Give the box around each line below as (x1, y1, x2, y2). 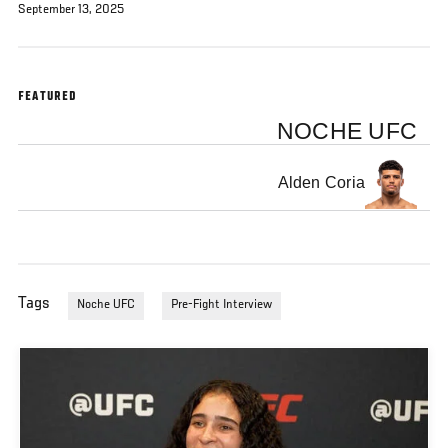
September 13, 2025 (18, 3, 124, 17)
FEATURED (18, 90, 78, 105)
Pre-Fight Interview (171, 298, 272, 313)
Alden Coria (277, 174, 366, 192)
